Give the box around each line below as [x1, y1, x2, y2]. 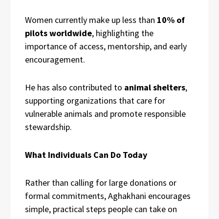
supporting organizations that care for [25, 94, 165, 106]
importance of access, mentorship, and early [25, 40, 187, 52]
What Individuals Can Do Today [25, 149, 147, 160]
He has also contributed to [25, 81, 124, 93]
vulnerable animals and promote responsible [25, 108, 186, 119]
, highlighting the [92, 27, 153, 39]
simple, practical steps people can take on [25, 203, 177, 215]
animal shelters [124, 81, 185, 93]
